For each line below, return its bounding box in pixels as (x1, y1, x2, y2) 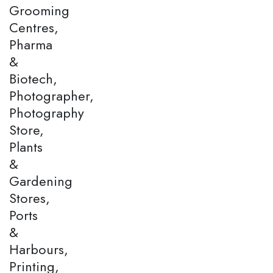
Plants (9, 136, 43, 157)
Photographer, (9, 85, 94, 105)
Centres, (9, 17, 58, 37)
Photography (9, 102, 84, 122)
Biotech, (9, 68, 57, 88)
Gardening (9, 171, 73, 191)
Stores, (9, 188, 50, 208)
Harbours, (9, 239, 68, 259)
